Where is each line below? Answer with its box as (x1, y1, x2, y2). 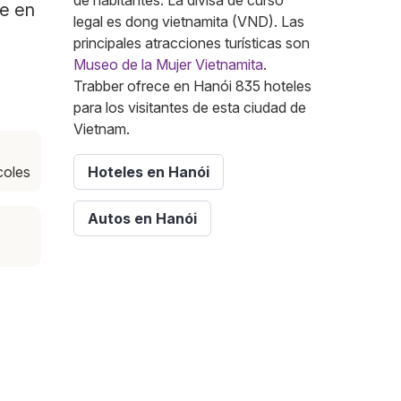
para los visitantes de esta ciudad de (73, 98, 306, 117)
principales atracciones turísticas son (73, 34, 310, 53)
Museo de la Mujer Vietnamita (73, 55, 263, 74)
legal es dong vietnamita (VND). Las (73, 13, 304, 31)
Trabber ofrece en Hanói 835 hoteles (73, 77, 311, 96)
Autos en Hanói (88, 209, 197, 228)
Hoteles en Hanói (88, 163, 209, 182)
